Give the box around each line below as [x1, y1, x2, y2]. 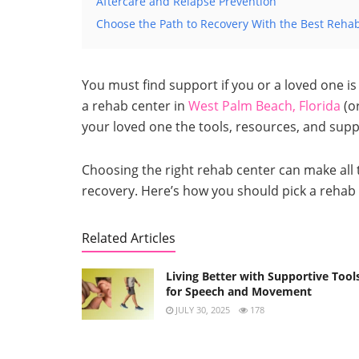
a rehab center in [82, 96, 188, 115]
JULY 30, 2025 [173, 303, 230, 316]
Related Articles [82, 228, 175, 247]
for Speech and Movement [166, 283, 312, 299]
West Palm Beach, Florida [188, 96, 341, 115]
